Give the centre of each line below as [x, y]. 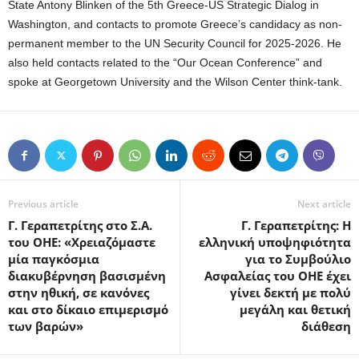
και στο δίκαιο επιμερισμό [88, 310]
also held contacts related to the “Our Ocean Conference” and [165, 63]
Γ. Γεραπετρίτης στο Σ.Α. [80, 226]
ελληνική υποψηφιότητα [275, 242]
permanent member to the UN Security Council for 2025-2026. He [175, 44]
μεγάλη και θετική [295, 310]
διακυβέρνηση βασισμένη [87, 276]
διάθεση [326, 327]
